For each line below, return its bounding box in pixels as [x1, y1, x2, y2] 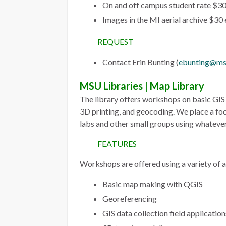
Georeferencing [102, 194, 157, 203]
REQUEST [97, 37, 134, 46]
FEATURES [97, 139, 137, 148]
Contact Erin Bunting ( [102, 57, 179, 67]
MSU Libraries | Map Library [80, 80, 204, 92]
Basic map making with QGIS [102, 179, 203, 189]
